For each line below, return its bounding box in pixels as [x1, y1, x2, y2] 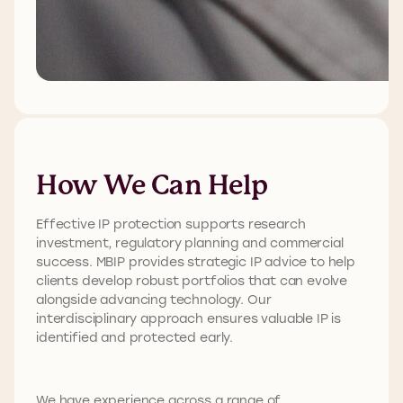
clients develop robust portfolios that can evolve [36, 272, 348, 290]
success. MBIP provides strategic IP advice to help [36, 253, 355, 271]
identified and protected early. [36, 328, 234, 346]
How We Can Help [36, 169, 268, 201]
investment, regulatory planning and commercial [36, 234, 344, 252]
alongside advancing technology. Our [36, 291, 272, 309]
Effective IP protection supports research [36, 215, 306, 233]
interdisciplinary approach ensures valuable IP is [36, 309, 342, 327]
